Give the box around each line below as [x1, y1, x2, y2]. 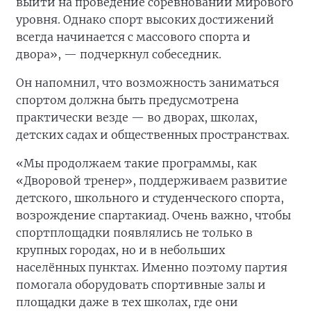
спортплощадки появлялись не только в [16, 226, 253, 240]
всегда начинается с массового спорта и [16, 30, 251, 44]
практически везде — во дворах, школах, [16, 110, 258, 125]
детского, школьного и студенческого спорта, [16, 191, 284, 205]
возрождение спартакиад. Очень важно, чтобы [16, 208, 291, 223]
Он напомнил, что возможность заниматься [16, 76, 279, 90]
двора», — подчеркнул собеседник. [16, 47, 221, 62]
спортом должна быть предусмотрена [16, 93, 239, 108]
